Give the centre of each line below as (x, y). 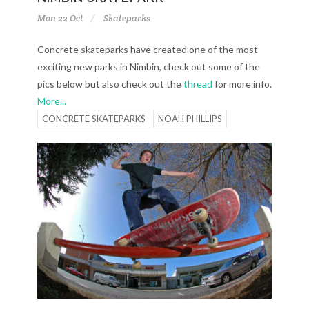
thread (198, 83)
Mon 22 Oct (60, 18)
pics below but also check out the (110, 83)
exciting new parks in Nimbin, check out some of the (149, 66)
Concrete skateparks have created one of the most (148, 49)
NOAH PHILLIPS (190, 118)
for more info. (242, 83)
